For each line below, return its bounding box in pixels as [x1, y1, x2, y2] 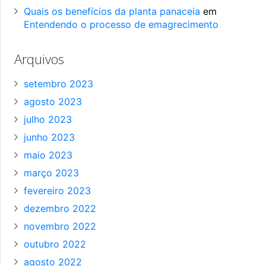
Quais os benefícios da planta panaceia [24, 5, 200, 18]
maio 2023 [24, 149, 72, 161]
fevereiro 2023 [24, 185, 91, 197]
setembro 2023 [24, 78, 93, 90]
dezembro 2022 [24, 202, 96, 215]
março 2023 [24, 167, 79, 179]
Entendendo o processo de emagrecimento [24, 18, 218, 31]
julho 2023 [24, 113, 72, 126]
